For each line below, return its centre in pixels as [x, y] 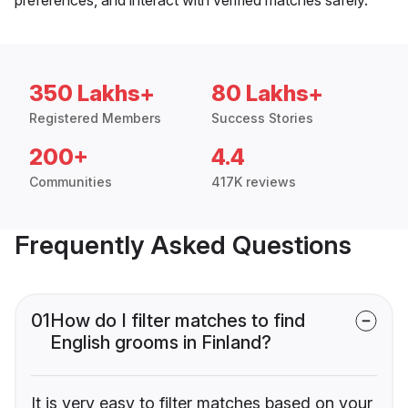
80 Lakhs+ [267, 93]
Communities [71, 181]
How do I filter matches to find [178, 320]
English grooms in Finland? [161, 342]
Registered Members [95, 117]
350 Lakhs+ [92, 93]
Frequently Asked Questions [183, 245]
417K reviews [254, 181]
